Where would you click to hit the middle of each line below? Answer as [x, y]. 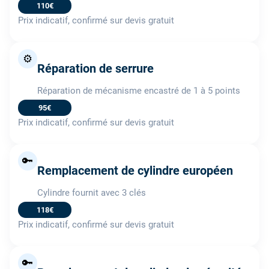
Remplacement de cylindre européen [135, 170]
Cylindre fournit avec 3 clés [92, 192]
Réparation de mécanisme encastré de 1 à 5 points [139, 90]
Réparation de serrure [95, 68]
